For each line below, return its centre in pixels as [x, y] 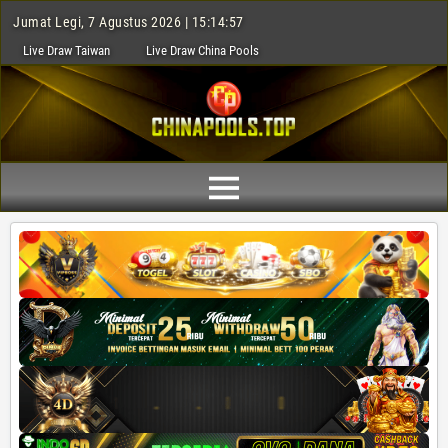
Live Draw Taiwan [66, 50]
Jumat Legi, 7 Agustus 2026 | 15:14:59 [128, 22]
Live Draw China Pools [202, 50]
